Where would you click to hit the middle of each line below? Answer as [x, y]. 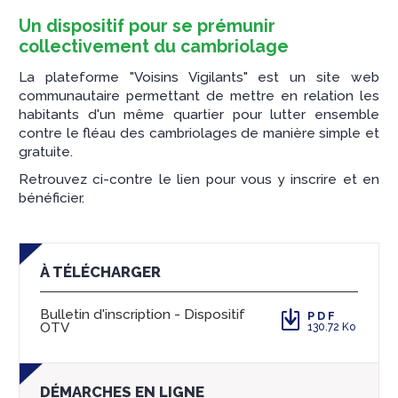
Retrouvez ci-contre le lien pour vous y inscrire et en [199, 180]
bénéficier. [52, 199]
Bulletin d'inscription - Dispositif [143, 315]
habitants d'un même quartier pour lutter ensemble [199, 115]
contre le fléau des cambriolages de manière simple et [199, 134]
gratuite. [46, 152]
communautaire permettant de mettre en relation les [199, 96]
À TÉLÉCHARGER [100, 272]
